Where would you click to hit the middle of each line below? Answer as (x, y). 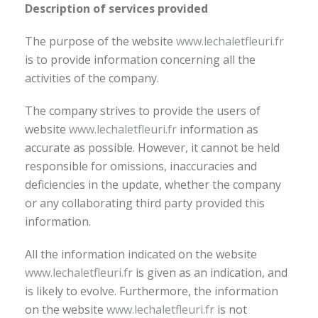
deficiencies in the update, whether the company (153, 185)
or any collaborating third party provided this (145, 203)
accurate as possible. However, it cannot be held (152, 148)
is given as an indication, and (210, 273)
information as (218, 129)
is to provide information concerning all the (140, 60)
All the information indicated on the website (141, 254)
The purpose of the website (100, 41)
